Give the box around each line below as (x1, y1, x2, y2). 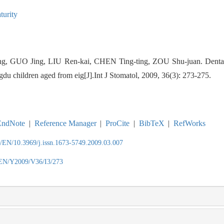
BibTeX (138, 118, 164, 127)
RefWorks (173, 118, 206, 127)
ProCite (105, 118, 130, 127)
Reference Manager (34, 118, 96, 127)
